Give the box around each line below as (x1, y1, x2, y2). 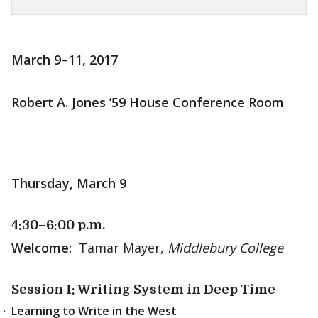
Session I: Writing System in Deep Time (11, 283, 275, 297)
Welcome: (11, 239, 72, 256)
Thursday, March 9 (11, 175, 126, 192)
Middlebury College (164, 239, 283, 256)
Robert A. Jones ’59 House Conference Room (11, 94, 284, 111)
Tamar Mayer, (72, 239, 164, 256)
